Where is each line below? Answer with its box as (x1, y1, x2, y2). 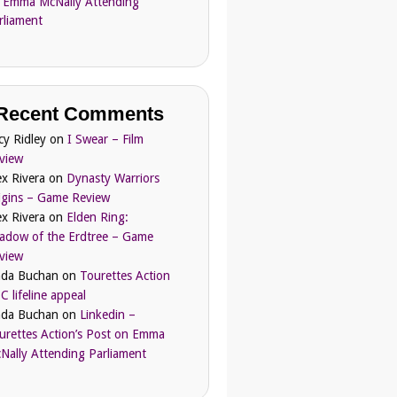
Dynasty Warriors (66, 171, 160, 186)
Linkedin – (80, 307, 136, 323)
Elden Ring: (66, 210, 129, 225)
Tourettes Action (80, 269, 171, 284)
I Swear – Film (67, 132, 144, 147)
